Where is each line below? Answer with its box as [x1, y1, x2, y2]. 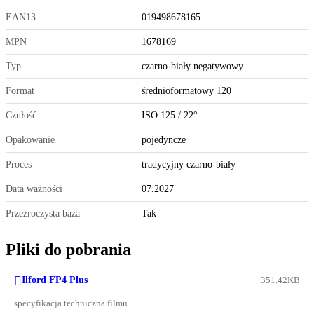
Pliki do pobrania [6, 240, 131, 259]
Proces [6, 159, 32, 170]
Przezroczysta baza [6, 208, 80, 219]
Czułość [6, 110, 36, 121]
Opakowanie [6, 135, 55, 146]
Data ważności [6, 184, 62, 195]
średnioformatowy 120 [142, 86, 232, 97]
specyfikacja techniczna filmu [14, 298, 128, 309]
